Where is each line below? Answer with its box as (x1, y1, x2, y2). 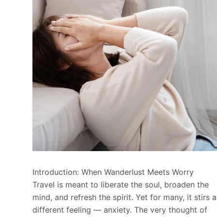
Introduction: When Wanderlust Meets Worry (32, 167, 194, 177)
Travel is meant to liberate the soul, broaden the (32, 180, 209, 190)
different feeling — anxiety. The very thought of (32, 205, 208, 215)
